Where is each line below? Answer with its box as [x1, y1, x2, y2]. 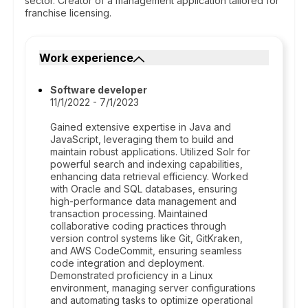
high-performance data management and [50, 195, 236, 207]
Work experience [39, 51, 133, 65]
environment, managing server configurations [50, 282, 256, 294]
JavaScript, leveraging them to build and [50, 133, 234, 145]
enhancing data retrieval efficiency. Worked [50, 170, 248, 182]
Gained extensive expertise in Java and [50, 121, 231, 133]
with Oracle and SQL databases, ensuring [50, 183, 237, 195]
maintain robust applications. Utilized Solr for [50, 146, 250, 157]
